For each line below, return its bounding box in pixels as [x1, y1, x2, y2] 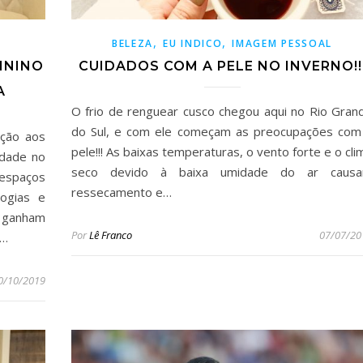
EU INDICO [163, 36, 223, 51]
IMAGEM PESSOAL [232, 36, 333, 51]
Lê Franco [89, 228, 132, 243]
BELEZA [111, 36, 154, 51]
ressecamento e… [71, 184, 172, 201]
